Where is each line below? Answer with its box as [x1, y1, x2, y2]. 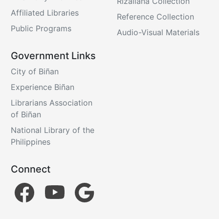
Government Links [11, 49, 96, 62]
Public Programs [11, 23, 72, 33]
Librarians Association [11, 97, 93, 108]
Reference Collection [117, 11, 194, 22]
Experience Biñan [11, 82, 75, 92]
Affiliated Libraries [11, 7, 79, 18]
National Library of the [11, 125, 95, 135]
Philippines [11, 136, 51, 147]
